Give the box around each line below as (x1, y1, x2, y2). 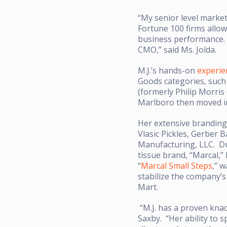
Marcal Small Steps (141, 160, 212, 171)
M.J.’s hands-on (138, 64, 197, 76)
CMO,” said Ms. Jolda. (138, 44, 216, 55)
